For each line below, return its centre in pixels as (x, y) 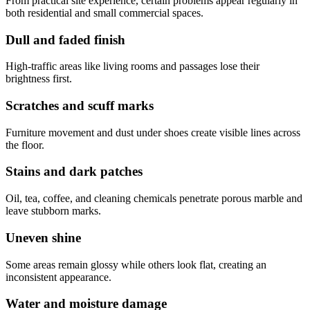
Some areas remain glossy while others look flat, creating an (136, 264)
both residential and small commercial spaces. (104, 12)
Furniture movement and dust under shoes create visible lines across (153, 132)
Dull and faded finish (65, 39)
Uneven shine (43, 237)
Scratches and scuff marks (80, 105)
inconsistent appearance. (58, 277)
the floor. (25, 145)
